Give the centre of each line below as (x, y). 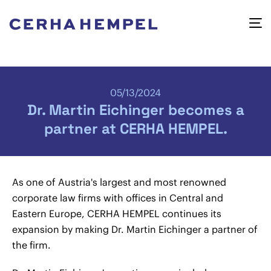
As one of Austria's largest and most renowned (119, 182)
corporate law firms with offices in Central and (118, 198)
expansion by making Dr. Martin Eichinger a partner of (135, 229)
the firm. (31, 245)
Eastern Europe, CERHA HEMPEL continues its (117, 214)
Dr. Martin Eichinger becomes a (135, 110)
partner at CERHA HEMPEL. (135, 129)
